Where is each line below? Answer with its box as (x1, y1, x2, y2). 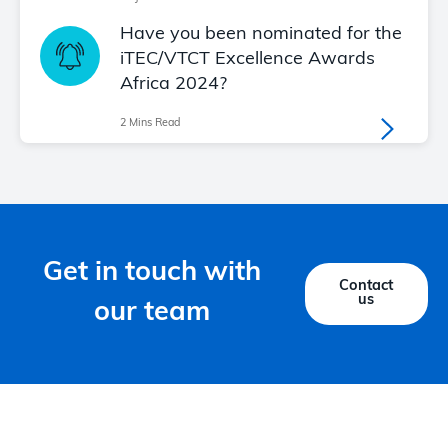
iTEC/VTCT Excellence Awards (120, 50, 375, 70)
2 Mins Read (120, 118, 180, 130)
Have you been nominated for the (120, 25, 402, 45)
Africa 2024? (120, 75, 227, 95)
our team (94, 300, 211, 328)
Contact (339, 279, 394, 295)
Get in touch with (43, 260, 262, 288)
